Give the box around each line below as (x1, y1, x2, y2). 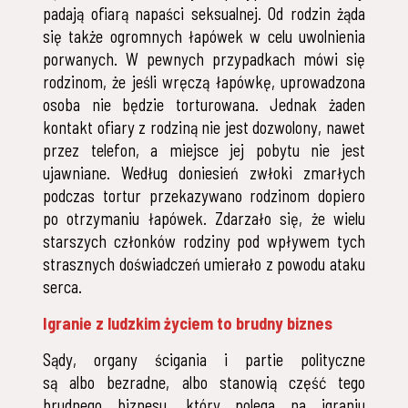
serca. (43, 277, 83, 298)
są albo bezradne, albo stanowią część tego (43, 372, 365, 393)
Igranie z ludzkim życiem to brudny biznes (43, 313, 333, 334)
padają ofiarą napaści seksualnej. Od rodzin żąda (43, 4, 365, 25)
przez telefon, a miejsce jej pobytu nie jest (43, 140, 365, 161)
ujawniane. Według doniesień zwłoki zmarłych (43, 163, 365, 184)
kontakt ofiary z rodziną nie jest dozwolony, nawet (43, 117, 365, 138)
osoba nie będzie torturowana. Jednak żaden (43, 95, 365, 116)
